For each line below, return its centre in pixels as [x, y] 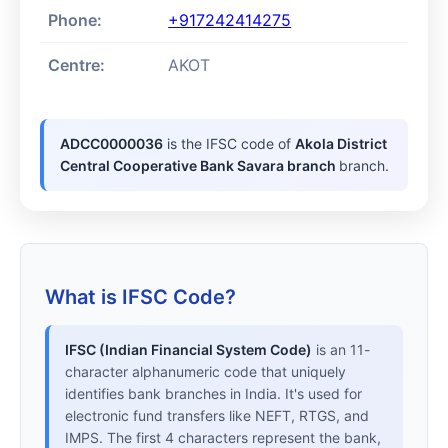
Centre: [77, 65]
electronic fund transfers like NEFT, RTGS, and [217, 416]
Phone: [75, 20]
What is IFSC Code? [140, 297]
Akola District [341, 144]
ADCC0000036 [112, 144]
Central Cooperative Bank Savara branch [200, 166]
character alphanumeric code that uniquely [205, 372]
